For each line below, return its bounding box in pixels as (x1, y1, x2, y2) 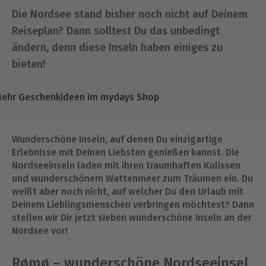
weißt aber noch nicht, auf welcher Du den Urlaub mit (12, 186, 243, 197)
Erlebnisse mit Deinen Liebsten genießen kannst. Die (12, 147, 239, 158)
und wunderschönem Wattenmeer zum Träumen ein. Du (12, 173, 253, 184)
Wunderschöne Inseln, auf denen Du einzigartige (12, 134, 223, 145)
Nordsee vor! (12, 225, 68, 236)
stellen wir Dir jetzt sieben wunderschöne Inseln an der (12, 212, 252, 223)
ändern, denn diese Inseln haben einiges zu (12, 41, 223, 54)
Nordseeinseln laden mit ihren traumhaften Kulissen (12, 160, 240, 171)
